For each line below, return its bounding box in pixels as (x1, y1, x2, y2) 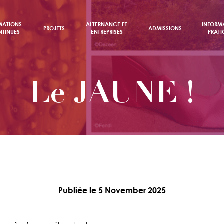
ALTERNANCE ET (86, 20, 128, 28)
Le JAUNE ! (29, 81, 195, 111)
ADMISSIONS (148, 24, 182, 32)
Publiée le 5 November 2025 (58, 185, 166, 195)
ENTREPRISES (90, 28, 123, 35)
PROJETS (43, 24, 65, 32)
